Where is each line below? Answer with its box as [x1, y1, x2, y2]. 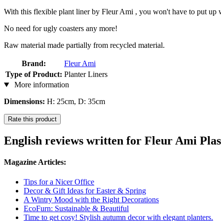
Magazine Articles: [4, 158, 66, 167]
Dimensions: [4, 97, 45, 106]
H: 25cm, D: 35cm [45, 97, 105, 106]
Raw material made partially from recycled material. [4, 41, 165, 50]
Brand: [22, 59, 46, 68]
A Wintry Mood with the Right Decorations [24, 195, 159, 204]
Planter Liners [64, 70, 108, 79]
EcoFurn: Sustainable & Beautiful [24, 204, 129, 213]
